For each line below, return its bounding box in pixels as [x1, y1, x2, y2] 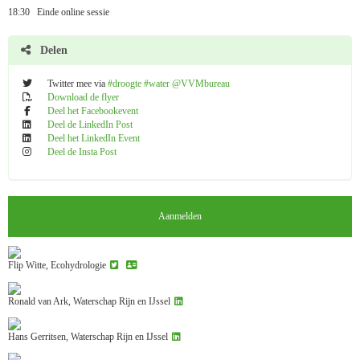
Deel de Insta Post [47, 146, 117, 158]
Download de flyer [47, 92, 119, 104]
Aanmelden [158, 211, 202, 223]
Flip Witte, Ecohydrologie [8, 260, 108, 272]
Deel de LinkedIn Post [47, 119, 133, 131]
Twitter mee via [33, 78, 108, 90]
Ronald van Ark [8, 295, 68, 307]
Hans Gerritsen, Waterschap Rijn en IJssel [8, 330, 170, 342]
